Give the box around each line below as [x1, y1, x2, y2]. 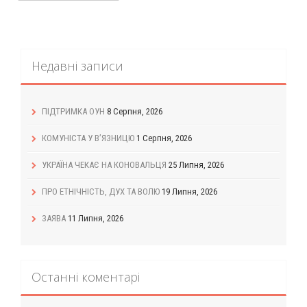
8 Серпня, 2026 [107, 106, 162, 117]
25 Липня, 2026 [169, 160, 224, 171]
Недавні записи [32, 58, 123, 75]
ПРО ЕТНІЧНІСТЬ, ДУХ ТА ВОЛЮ [42, 186, 160, 197]
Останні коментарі [32, 269, 140, 286]
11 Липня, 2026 [68, 213, 123, 224]
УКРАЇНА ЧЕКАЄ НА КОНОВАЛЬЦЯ [42, 160, 167, 171]
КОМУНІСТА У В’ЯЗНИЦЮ [42, 133, 134, 144]
